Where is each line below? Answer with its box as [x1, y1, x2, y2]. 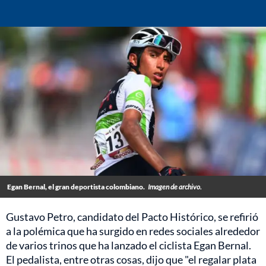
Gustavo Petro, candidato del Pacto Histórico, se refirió [6, 210, 258, 224]
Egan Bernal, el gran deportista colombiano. [7, 182, 145, 192]
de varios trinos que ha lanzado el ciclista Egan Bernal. [6, 239, 251, 252]
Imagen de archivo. [148, 182, 202, 192]
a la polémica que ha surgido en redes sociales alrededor [6, 224, 260, 238]
